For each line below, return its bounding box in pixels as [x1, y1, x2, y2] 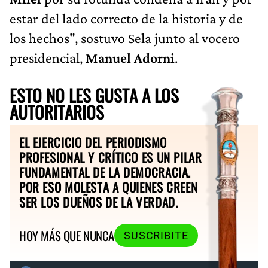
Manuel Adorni [86, 49, 175, 66]
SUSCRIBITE [123, 229, 188, 242]
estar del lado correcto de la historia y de [10, 10, 243, 26]
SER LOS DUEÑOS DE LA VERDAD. [19, 192, 178, 211]
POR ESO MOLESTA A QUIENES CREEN [19, 177, 198, 196]
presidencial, [10, 49, 86, 66]
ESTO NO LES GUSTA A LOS [10, 82, 179, 108]
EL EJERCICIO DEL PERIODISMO [19, 132, 167, 151]
